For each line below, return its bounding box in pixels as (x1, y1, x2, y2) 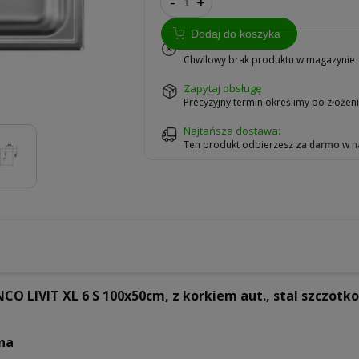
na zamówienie (191, 38, 260, 53)
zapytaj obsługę (190, 80, 262, 95)
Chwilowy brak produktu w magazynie (184, 52, 356, 67)
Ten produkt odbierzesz (184, 138, 296, 152)
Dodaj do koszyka (191, 27, 280, 40)
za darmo (296, 138, 341, 152)
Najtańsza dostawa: (184, 123, 281, 139)
